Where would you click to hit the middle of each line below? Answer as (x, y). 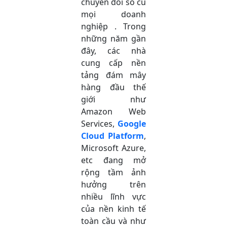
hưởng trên (113, 184)
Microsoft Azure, (113, 148)
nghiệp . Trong (113, 26)
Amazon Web (113, 111)
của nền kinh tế (113, 209)
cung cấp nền (113, 63)
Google (132, 123)
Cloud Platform (112, 136)
